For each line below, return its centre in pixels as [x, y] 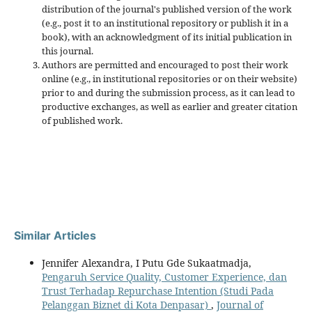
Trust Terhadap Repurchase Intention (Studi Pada [158, 290]
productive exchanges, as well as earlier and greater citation [170, 106]
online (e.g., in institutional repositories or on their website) [170, 78]
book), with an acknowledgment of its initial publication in [167, 37]
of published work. [82, 120]
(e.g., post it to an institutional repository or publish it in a [165, 23]
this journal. [68, 50]
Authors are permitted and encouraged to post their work [165, 64]
